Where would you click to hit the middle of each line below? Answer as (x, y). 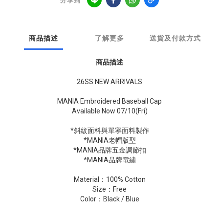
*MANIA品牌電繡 (109, 160)
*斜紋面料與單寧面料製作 (109, 131)
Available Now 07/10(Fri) (109, 111)
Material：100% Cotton (109, 180)
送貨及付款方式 (175, 39)
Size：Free (109, 189)
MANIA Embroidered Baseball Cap (109, 101)
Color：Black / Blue (109, 199)
